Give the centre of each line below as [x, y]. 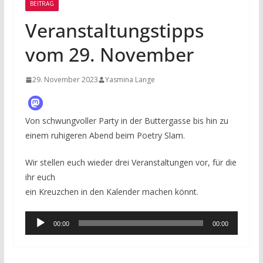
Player [38, 236]
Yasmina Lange [130, 80]
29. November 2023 [65, 80]
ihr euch [40, 177]
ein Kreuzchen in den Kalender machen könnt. [112, 192]
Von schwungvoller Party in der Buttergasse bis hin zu [127, 121]
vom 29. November [109, 55]
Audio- [39, 219]
